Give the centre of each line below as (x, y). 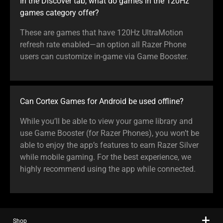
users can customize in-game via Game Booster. (104, 56)
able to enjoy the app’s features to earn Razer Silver (109, 145)
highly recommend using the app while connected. (108, 169)
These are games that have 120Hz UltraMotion (102, 32)
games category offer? (59, 12)
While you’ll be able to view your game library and (106, 121)
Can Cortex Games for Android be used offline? (102, 101)
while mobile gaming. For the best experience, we (106, 157)
